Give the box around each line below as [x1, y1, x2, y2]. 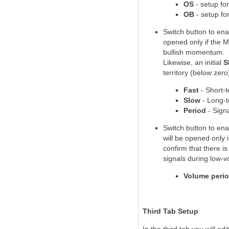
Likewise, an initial [163, 58, 223, 66]
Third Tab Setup [143, 207, 198, 215]
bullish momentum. [163, 48, 224, 56]
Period [184, 106, 206, 114]
